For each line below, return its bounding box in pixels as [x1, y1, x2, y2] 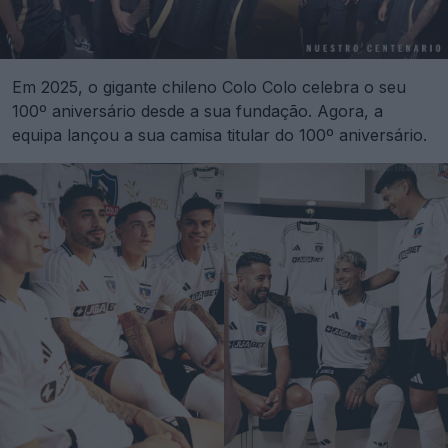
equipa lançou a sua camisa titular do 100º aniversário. [12, 124, 427, 145]
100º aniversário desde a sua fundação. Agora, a [12, 100, 383, 121]
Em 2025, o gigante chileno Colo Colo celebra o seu [12, 76, 406, 97]
